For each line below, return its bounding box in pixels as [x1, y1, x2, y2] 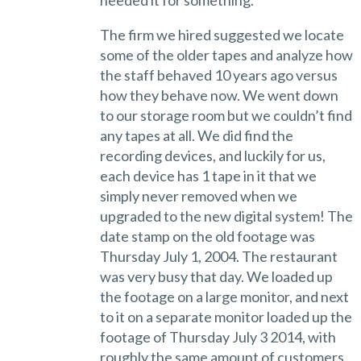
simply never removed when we [99, 186, 297, 205]
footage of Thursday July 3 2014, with [99, 327, 336, 346]
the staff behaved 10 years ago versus [99, 65, 338, 84]
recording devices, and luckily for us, [99, 146, 326, 164]
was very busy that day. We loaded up [99, 267, 333, 285]
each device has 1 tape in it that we [99, 166, 317, 185]
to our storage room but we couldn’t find [99, 106, 352, 124]
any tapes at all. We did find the [99, 126, 293, 144]
